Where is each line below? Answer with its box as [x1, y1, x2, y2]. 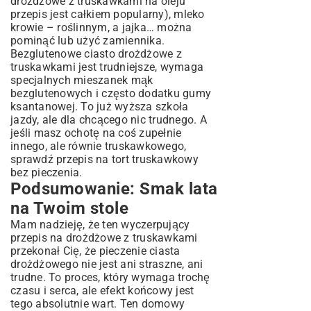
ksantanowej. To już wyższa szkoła [10, 100, 189, 113]
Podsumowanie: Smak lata [10, 179, 218, 199]
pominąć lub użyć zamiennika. [10, 34, 165, 47]
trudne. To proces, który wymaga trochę [10, 271, 210, 284]
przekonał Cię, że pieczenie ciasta [10, 244, 180, 258]
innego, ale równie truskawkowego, [10, 140, 187, 153]
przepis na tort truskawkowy [56, 153, 199, 166]
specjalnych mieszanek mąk [10, 74, 153, 87]
